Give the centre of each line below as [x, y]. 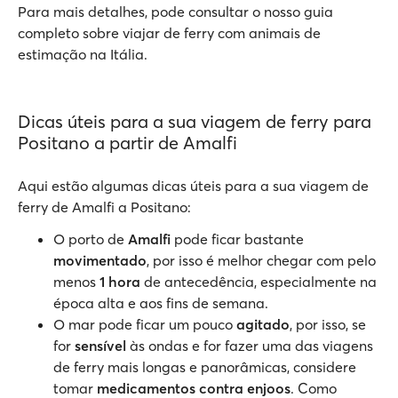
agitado [263, 324]
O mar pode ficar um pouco [145, 324]
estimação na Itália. [83, 54]
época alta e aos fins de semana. [161, 303]
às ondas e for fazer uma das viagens [251, 346]
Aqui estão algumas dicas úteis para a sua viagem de [193, 186]
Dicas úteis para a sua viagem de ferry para [195, 121]
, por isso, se [328, 324]
